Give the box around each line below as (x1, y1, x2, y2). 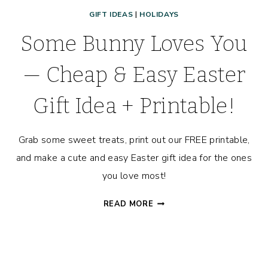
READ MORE (103, 199, 154, 210)
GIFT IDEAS (89, 10, 133, 20)
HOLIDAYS (139, 10, 179, 20)
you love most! (102, 169, 166, 183)
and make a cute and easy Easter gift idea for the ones (16, 151, 252, 165)
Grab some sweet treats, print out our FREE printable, (18, 133, 250, 147)
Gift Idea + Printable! (32, 93, 236, 119)
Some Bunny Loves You (20, 31, 248, 57)
